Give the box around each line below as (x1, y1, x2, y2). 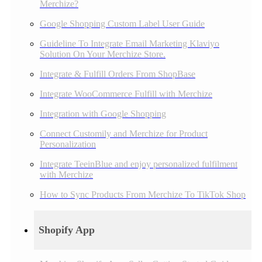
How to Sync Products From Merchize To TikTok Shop (40, 189, 246, 200)
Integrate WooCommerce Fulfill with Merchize (40, 89, 212, 99)
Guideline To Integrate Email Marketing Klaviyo (40, 39, 219, 49)
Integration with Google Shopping (40, 109, 166, 119)
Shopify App (39, 224, 95, 236)
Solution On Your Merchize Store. (40, 49, 166, 60)
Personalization (40, 139, 96, 150)
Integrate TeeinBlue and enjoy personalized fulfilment (40, 159, 237, 170)
